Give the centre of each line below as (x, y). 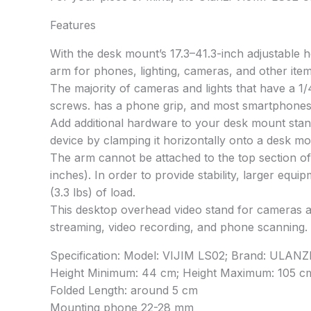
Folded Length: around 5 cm (124, 290)
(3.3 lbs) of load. (93, 192)
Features (73, 25)
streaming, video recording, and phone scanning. (179, 227)
